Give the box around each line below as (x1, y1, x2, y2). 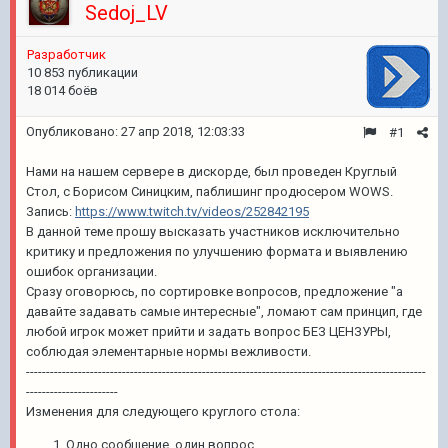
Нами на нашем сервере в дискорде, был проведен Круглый (26, 164, 397, 179)
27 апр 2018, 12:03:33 (121, 124, 245, 139)
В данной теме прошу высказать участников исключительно (26, 224, 400, 239)
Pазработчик (27, 47, 106, 62)
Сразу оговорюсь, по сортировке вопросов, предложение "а (26, 284, 403, 299)
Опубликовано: (26, 124, 121, 139)
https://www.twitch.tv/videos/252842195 (75, 204, 309, 219)
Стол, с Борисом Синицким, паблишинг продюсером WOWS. (26, 184, 393, 199)
